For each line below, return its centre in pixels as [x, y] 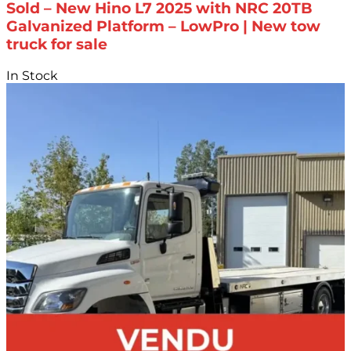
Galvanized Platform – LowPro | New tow [163, 27]
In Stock [32, 75]
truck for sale [57, 45]
